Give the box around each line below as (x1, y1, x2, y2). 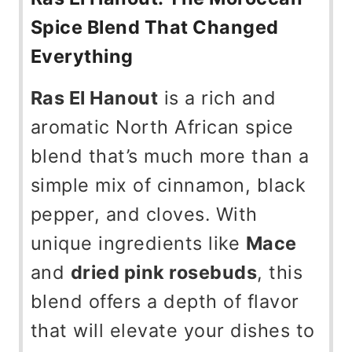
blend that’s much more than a (30, 145, 310, 168)
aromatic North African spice (30, 115, 294, 139)
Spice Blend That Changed (30, 16, 279, 39)
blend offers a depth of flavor (30, 290, 299, 313)
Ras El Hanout (30, 86, 159, 110)
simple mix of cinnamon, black (30, 174, 306, 197)
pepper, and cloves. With (30, 203, 258, 226)
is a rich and (158, 86, 277, 110)
